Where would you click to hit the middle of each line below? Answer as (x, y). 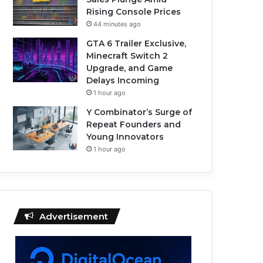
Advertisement (74, 217)
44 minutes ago (117, 24)
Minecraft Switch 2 (127, 56)
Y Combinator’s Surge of (139, 112)
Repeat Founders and (134, 125)
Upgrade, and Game (130, 68)
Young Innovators (125, 137)
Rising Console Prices (134, 12)
